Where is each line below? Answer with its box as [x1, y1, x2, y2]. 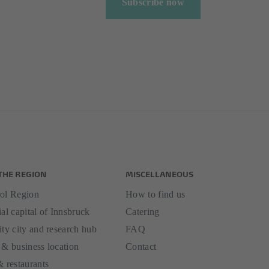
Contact [125, 241, 157, 252]
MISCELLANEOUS [125, 167, 193, 179]
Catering [125, 206, 160, 217]
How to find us [125, 189, 186, 199]
